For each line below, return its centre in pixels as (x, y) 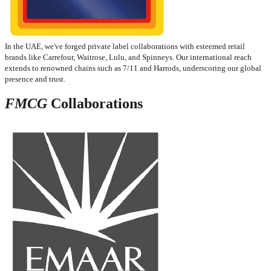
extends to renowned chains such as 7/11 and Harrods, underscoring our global (133, 68)
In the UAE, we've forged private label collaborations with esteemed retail (125, 46)
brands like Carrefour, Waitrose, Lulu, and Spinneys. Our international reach (128, 57)
